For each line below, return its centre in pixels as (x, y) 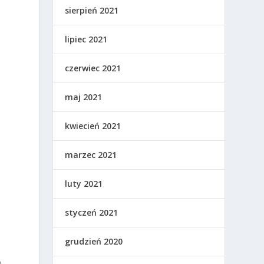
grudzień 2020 (94, 242)
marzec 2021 (91, 155)
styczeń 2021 (92, 213)
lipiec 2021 (86, 39)
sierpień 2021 (92, 11)
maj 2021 (84, 97)
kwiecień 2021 (93, 126)
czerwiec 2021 (93, 68)
